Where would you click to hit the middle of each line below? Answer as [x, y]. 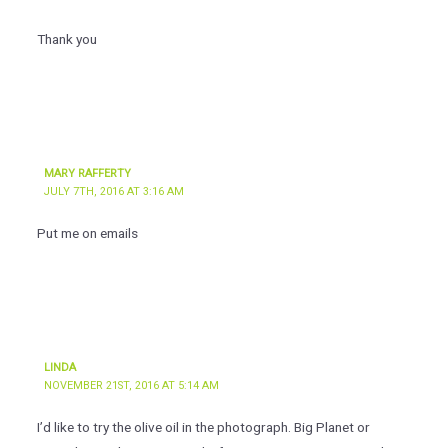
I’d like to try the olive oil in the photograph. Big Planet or [203, 427]
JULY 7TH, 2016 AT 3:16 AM [114, 192]
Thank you [66, 39]
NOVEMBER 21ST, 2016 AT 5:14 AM [132, 386]
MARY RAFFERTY [88, 174]
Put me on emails [87, 233]
